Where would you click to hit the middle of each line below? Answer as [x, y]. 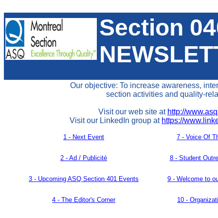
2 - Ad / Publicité [84, 158]
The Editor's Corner [88, 200]
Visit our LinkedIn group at [116, 120]
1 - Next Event [84, 137]
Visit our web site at [133, 112]
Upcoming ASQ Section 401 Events [88, 179]
